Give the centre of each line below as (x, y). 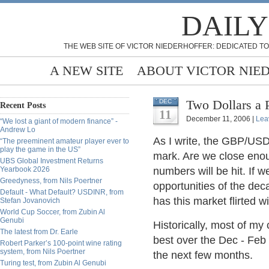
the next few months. (203, 255)
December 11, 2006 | (221, 119)
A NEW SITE (86, 71)
